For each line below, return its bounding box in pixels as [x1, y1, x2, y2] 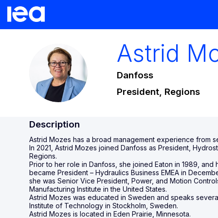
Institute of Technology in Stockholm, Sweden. [29, 201, 178, 210]
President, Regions [117, 86, 200, 97]
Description [29, 119, 80, 130]
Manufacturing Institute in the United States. [29, 185, 167, 194]
